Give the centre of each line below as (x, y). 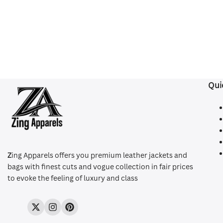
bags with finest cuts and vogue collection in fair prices (100, 167)
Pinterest (85, 210)
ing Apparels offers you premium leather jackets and (99, 155)
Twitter (47, 210)
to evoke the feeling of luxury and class (73, 178)
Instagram (69, 210)
